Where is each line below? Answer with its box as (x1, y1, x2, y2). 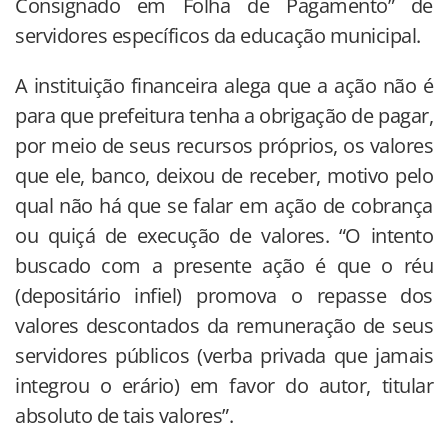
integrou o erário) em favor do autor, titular (15, 371, 433, 399)
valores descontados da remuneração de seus (15, 311, 433, 339)
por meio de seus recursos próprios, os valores (15, 131, 433, 159)
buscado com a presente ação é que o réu (15, 251, 433, 279)
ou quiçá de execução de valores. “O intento (15, 221, 433, 249)
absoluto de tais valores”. (15, 401, 233, 429)
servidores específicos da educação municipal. (15, 21, 421, 49)
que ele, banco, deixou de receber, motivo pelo (15, 161, 433, 189)
